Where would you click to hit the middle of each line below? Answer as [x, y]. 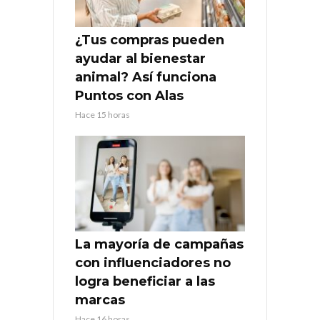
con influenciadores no [153, 263]
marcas [100, 300]
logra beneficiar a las [145, 282]
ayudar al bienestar [140, 59]
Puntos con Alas [129, 96]
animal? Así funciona [146, 77]
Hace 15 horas [102, 115]
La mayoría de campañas [159, 245]
